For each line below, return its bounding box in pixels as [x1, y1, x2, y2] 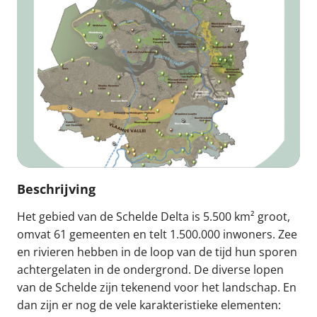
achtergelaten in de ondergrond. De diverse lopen [17, 261, 284, 277]
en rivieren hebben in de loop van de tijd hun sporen [17, 243, 297, 260]
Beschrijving [17, 180, 96, 197]
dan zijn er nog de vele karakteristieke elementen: [17, 296, 281, 313]
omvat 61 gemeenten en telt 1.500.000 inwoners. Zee [17, 226, 297, 242]
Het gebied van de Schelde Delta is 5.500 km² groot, [17, 208, 290, 224]
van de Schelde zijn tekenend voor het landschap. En [17, 279, 296, 295]
